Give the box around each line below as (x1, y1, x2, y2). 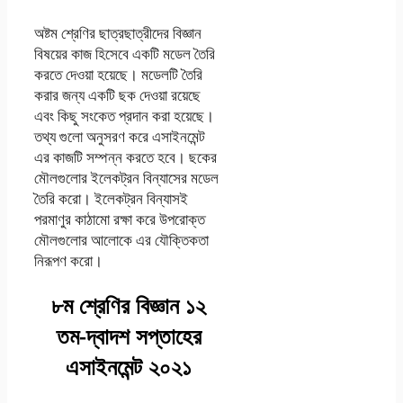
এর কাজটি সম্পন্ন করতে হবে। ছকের (34, 146, 217, 167)
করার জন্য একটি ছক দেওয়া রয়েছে (34, 84, 201, 105)
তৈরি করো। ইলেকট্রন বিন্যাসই (34, 187, 188, 209)
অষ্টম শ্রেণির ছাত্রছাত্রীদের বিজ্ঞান (34, 22, 201, 43)
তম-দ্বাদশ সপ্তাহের (56, 319, 201, 351)
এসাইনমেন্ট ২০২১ (66, 350, 193, 381)
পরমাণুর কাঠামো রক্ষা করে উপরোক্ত (34, 208, 205, 229)
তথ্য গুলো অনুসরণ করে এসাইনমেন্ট (34, 125, 205, 147)
